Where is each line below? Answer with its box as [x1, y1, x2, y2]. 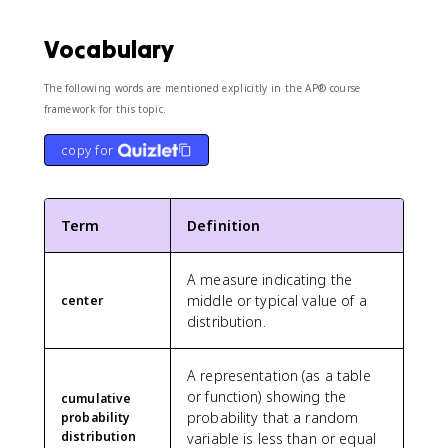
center [61, 291, 103, 309]
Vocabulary [44, 33, 175, 65]
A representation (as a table [187, 365, 371, 385]
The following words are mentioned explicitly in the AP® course [44, 80, 361, 95]
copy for [61, 140, 114, 159]
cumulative [61, 389, 132, 407]
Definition [187, 215, 261, 235]
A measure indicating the [187, 269, 353, 289]
